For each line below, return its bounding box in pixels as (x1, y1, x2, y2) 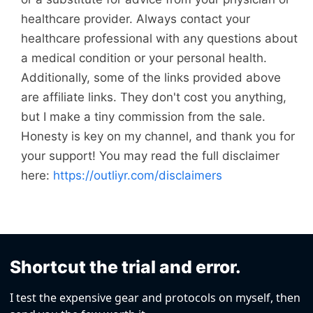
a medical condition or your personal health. (21, 51, 267, 66)
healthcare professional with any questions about (21, 31, 298, 46)
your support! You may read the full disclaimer (21, 149, 279, 163)
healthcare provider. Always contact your (21, 12, 250, 27)
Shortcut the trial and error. (10, 256, 241, 277)
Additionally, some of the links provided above (21, 71, 281, 85)
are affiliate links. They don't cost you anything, (21, 90, 286, 105)
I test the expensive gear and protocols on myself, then (10, 289, 300, 305)
